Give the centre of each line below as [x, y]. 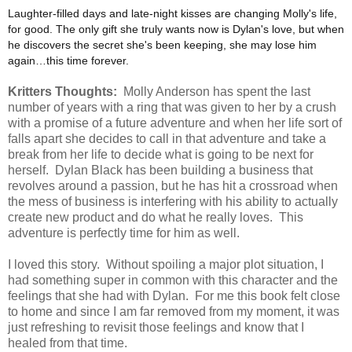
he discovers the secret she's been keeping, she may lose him [162, 45]
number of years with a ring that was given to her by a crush [172, 108]
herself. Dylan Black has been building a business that [160, 170]
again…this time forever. [68, 61]
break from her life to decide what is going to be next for [161, 155]
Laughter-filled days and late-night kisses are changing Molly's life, [172, 14]
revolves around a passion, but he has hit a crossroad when [173, 186]
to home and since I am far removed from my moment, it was [174, 312]
